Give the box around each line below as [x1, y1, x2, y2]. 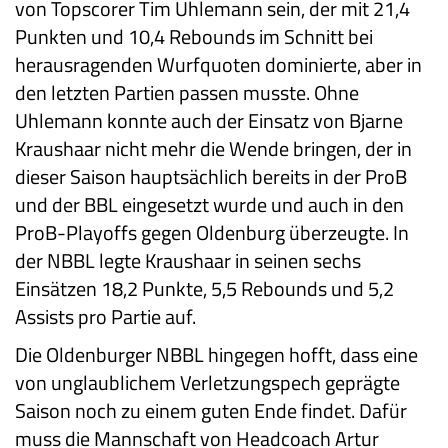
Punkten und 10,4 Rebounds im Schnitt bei [15, 20, 373, 52]
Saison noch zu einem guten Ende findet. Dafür [15, 394, 407, 426]
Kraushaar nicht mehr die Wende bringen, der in [15, 132, 412, 164]
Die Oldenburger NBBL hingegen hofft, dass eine [15, 338, 418, 370]
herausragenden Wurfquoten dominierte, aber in [15, 48, 422, 80]
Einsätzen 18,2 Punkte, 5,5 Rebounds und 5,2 [15, 272, 394, 304]
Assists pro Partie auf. [15, 300, 196, 332]
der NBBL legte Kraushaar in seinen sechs [15, 244, 361, 276]
